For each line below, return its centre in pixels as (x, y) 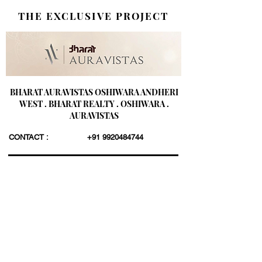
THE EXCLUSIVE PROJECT (93, 16)
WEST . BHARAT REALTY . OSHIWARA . (94, 104)
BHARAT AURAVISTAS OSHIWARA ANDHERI (94, 92)
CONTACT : (29, 137)
